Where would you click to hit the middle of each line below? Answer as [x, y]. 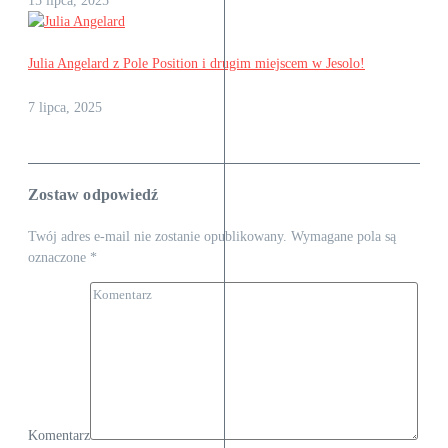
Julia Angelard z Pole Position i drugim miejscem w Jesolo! [196, 64]
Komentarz [59, 436]
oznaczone [59, 258]
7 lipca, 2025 [65, 107]
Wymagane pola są [343, 237]
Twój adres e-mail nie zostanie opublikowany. [157, 237]
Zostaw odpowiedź [93, 194]
